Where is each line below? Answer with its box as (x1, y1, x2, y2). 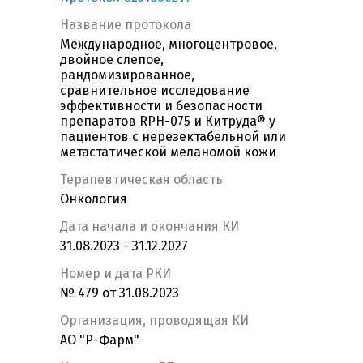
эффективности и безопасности (60, 98, 263, 114)
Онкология (60, 191, 127, 207)
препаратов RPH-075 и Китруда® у (60, 113, 275, 130)
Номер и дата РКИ (60, 266, 171, 282)
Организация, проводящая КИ (60, 313, 249, 329)
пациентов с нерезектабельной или (60, 129, 286, 145)
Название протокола (60, 17, 191, 33)
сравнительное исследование (60, 83, 250, 99)
